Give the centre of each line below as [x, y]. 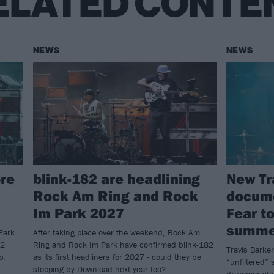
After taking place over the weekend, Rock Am [117, 233]
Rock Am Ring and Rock [116, 196]
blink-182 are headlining [117, 179]
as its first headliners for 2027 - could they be [117, 257]
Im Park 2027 [79, 213]
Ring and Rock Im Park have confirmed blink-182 [123, 245]
